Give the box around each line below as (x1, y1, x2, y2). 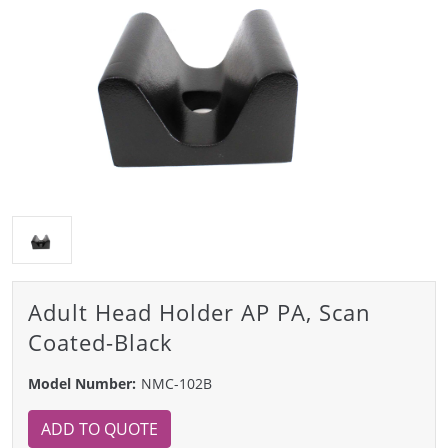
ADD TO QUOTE (41, 417, 158, 440)
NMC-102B (141, 373, 212, 393)
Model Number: (28, 373, 136, 393)
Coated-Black (28, 326, 173, 357)
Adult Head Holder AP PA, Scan (28, 296, 371, 327)
